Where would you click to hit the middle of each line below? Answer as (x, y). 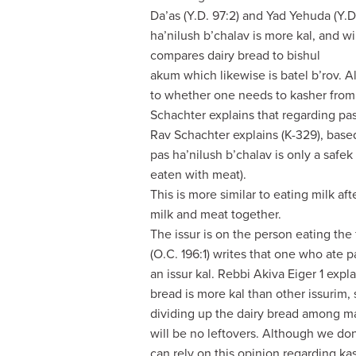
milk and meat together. (216, 214)
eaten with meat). (199, 174)
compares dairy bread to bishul (236, 55)
